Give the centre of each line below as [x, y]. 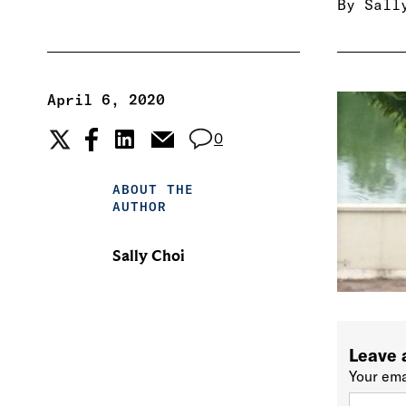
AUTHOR [139, 207]
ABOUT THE [153, 189]
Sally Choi [148, 256]
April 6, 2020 [106, 100]
